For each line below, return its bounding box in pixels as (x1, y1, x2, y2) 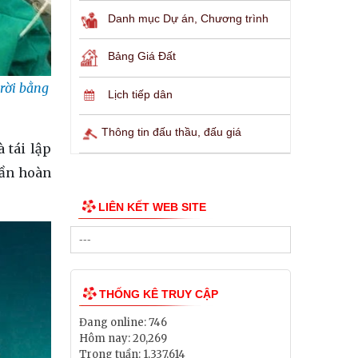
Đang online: (79, 316, 146, 330)
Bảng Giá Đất (108, 50, 176, 63)
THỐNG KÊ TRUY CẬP (99, 288, 218, 301)
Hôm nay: (79, 332, 130, 346)
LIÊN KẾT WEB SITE (98, 200, 206, 213)
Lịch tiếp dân (108, 88, 173, 101)
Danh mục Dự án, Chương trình (108, 11, 268, 25)
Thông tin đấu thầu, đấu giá (101, 125, 241, 138)
